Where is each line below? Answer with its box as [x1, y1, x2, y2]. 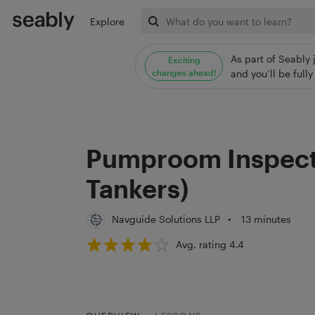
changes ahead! [151, 67, 217, 77]
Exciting [167, 54, 200, 65]
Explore [89, 15, 124, 27]
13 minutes [238, 213, 292, 226]
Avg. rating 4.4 [176, 238, 245, 250]
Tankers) [85, 173, 188, 203]
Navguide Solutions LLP [112, 213, 221, 226]
